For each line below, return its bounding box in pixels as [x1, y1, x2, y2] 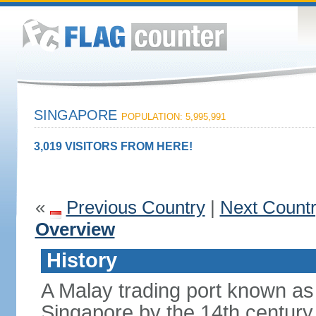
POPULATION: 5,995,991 [121, 111, 226, 122]
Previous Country [66, 197, 205, 218]
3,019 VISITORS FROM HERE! [33, 140, 193, 152]
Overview [35, 219, 115, 240]
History [46, 249, 117, 272]
